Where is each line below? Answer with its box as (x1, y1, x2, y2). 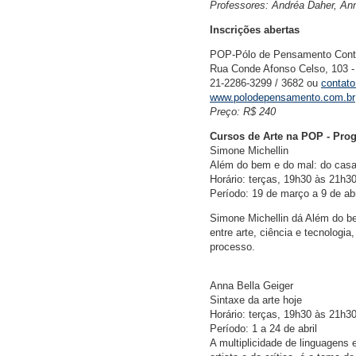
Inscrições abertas (210, 24, 300, 37)
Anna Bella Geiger (210, 280, 293, 292)
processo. (210, 241, 255, 253)
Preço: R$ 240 (210, 106, 276, 118)
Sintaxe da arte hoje (210, 294, 302, 307)
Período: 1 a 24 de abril (210, 323, 317, 335)
